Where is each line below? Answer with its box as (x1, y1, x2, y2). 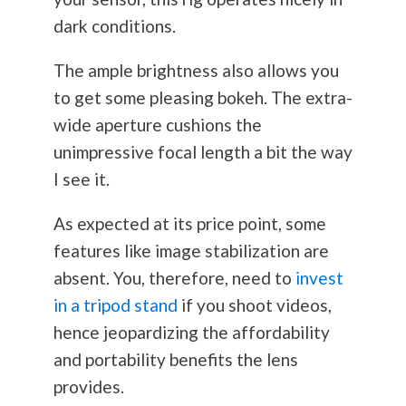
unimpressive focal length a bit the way (53, 141, 353, 163)
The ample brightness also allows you (53, 60, 339, 82)
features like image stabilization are (53, 240, 329, 262)
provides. (53, 376, 124, 398)
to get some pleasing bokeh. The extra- (53, 87, 353, 109)
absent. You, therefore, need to (53, 267, 295, 289)
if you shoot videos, (177, 295, 332, 316)
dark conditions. (53, 15, 176, 37)
